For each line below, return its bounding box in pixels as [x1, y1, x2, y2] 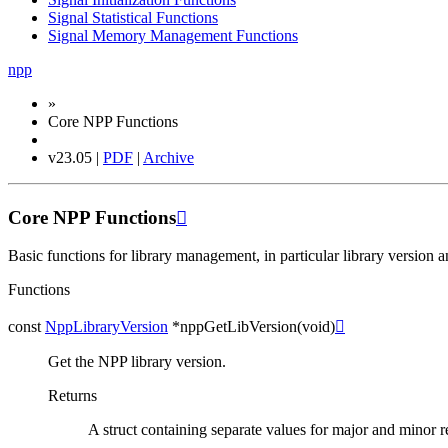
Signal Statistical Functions [48, 9, 218, 26]
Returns [48, 387, 97, 405]
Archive [143, 149, 194, 166]
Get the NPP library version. [48, 353, 226, 371]
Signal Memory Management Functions [48, 27, 298, 44]
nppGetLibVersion [180, 318, 297, 336]
